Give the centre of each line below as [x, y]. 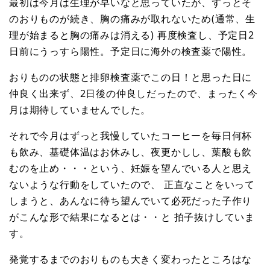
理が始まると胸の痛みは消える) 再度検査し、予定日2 [132, 35]
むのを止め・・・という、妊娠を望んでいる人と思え [131, 168]
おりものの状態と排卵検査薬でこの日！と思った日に [131, 77]
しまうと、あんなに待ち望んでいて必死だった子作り [131, 200]
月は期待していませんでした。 [80, 109]
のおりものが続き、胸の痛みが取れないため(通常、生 [132, 18]
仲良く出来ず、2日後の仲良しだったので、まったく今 [133, 93]
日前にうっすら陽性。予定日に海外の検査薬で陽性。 [131, 51]
